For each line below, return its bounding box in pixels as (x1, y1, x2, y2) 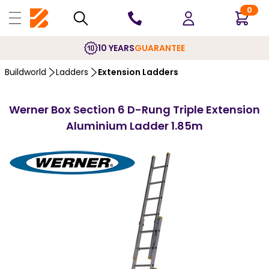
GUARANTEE (134, 41, 185, 54)
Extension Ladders (98, 66, 178, 78)
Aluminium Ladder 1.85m (66, 118, 203, 133)
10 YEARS (98, 41, 134, 54)
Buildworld (5, 66, 46, 78)
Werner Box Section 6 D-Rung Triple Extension (9, 102, 260, 117)
